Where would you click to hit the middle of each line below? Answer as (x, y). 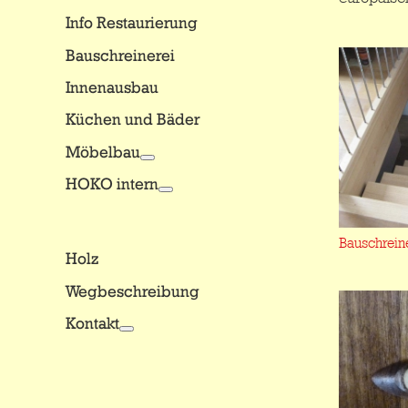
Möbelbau (103, 151)
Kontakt (92, 323)
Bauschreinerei (120, 55)
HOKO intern (112, 184)
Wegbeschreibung (133, 291)
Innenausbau (112, 87)
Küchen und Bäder (133, 119)
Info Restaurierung (132, 23)
